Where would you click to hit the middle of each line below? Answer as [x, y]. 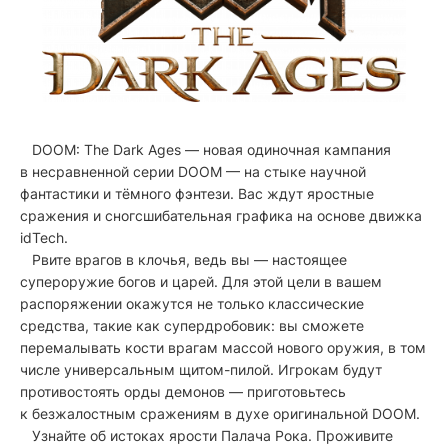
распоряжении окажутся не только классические [192, 303]
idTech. [44, 237]
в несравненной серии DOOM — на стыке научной [193, 171]
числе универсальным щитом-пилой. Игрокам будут [201, 369]
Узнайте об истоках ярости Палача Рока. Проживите [206, 435]
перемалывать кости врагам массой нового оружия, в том [223, 347]
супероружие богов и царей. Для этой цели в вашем [201, 281]
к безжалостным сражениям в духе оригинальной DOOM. [222, 413]
